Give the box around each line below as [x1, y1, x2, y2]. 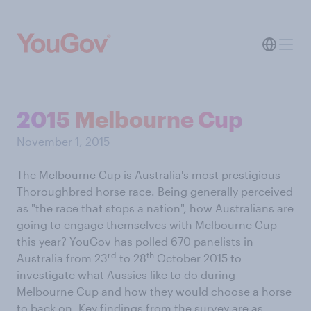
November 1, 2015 [17, 135, 110, 148]
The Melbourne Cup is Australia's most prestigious [17, 168, 280, 181]
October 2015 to [154, 251, 242, 264]
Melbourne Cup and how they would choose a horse [17, 285, 292, 298]
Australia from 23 [17, 251, 108, 264]
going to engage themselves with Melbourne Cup [17, 218, 277, 231]
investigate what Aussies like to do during [17, 268, 235, 281]
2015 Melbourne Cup [17, 106, 243, 132]
